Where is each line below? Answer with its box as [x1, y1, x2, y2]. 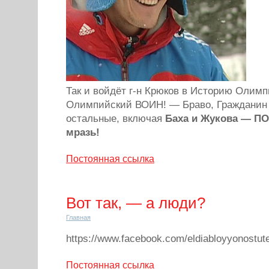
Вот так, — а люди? [66, 195, 205, 211]
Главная [66, 214, 91, 221]
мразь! [66, 127, 100, 138]
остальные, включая [66, 113, 165, 124]
